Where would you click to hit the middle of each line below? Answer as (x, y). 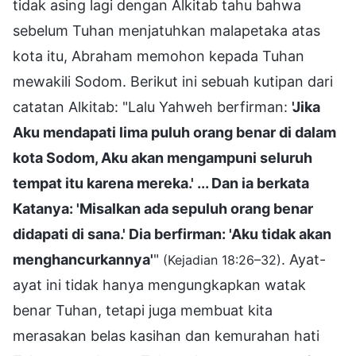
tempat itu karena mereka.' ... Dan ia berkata (161, 183)
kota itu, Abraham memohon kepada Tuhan (159, 56)
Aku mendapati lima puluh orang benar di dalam (174, 132)
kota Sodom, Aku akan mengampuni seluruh (163, 157)
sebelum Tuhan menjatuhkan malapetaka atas (166, 30)
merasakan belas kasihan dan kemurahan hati (166, 335)
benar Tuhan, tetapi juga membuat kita (143, 310)
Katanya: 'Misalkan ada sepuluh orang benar (163, 208)
